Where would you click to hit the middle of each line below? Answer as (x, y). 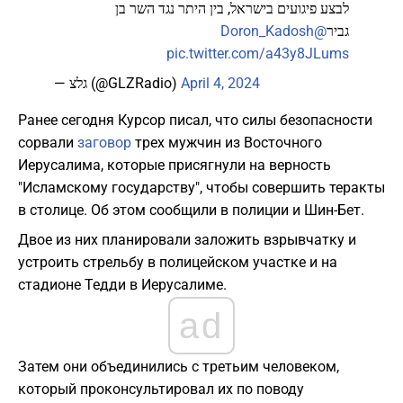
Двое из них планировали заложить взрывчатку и (187, 240)
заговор (104, 143)
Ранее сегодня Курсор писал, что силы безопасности (195, 121)
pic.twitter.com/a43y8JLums (258, 54)
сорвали (48, 143)
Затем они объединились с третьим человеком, (179, 367)
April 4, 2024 (220, 84)
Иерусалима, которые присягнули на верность (175, 166)
